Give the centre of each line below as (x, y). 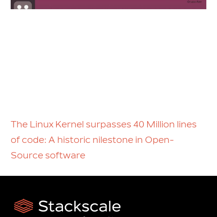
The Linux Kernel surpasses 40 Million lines (104, 124)
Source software (48, 155)
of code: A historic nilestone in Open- (93, 140)
